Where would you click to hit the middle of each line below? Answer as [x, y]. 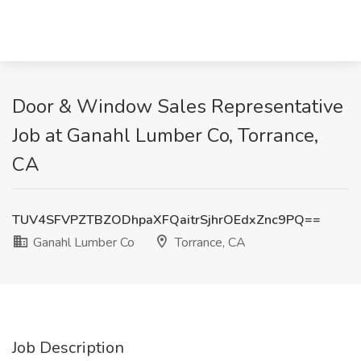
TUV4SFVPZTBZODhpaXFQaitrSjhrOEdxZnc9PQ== [166, 220]
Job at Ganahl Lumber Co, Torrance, [165, 135]
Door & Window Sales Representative [178, 106]
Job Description [68, 348]
